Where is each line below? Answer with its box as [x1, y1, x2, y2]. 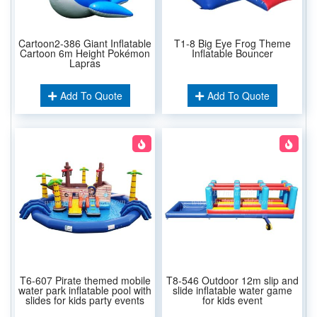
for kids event [202, 292, 263, 307]
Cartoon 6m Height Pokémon [20, 45, 150, 60]
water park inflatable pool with [18, 282, 151, 297]
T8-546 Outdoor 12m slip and [166, 272, 299, 287]
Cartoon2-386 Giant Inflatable [18, 35, 151, 50]
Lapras [69, 55, 100, 70]
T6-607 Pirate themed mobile [19, 272, 151, 287]
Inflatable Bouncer [191, 45, 273, 60]
